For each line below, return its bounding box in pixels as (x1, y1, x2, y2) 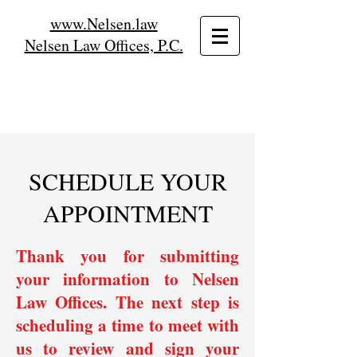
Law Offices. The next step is (16, 290, 239, 314)
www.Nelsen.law (49, 13, 158, 34)
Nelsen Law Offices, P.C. (24, 34, 183, 56)
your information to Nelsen (16, 267, 239, 291)
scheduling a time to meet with (16, 313, 239, 337)
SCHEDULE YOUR (28, 165, 227, 197)
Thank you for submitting (16, 244, 239, 268)
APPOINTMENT (42, 197, 213, 229)
